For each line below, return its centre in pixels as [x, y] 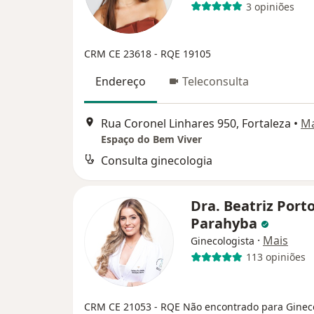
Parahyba [226, 223]
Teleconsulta [216, 82]
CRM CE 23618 [119, 54]
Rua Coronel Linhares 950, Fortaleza [196, 123]
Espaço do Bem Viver [151, 139]
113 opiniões [275, 257]
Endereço [121, 82]
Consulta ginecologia [157, 160]
